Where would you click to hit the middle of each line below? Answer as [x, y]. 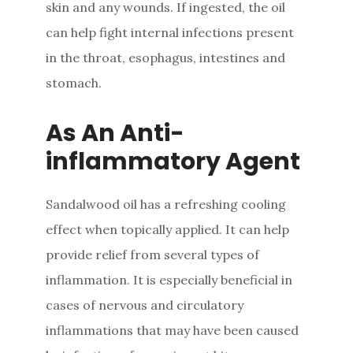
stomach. [74, 82]
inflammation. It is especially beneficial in [169, 279]
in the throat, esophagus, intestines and [166, 57]
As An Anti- [115, 133]
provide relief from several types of [153, 254]
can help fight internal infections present [170, 32]
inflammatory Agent [173, 161]
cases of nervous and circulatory [145, 305]
